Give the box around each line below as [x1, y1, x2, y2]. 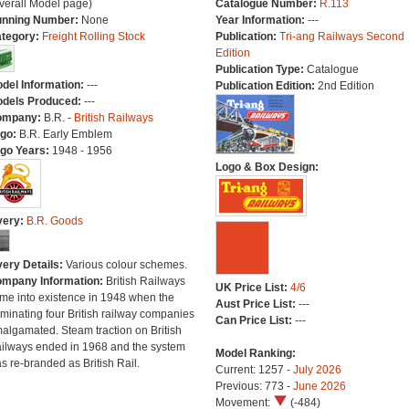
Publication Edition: [215, 79, 318, 92]
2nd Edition [317, 79, 374, 92]
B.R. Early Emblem [18, 128, 112, 141]
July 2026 [292, 363, 341, 376]
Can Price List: [215, 314, 295, 327]
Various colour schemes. [65, 258, 187, 271]
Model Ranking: [215, 347, 296, 360]
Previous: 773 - [215, 380, 293, 393]
